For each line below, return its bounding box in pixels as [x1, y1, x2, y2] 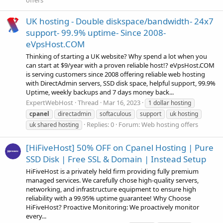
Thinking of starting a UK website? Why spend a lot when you [26, 51, 207, 61]
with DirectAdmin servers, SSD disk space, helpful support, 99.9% [26, 78, 216, 88]
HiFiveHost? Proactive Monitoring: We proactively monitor [26, 202, 199, 212]
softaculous [100, 109, 131, 118]
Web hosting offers [141, 119, 198, 129]
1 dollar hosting [148, 98, 191, 107]
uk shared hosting [29, 120, 79, 129]
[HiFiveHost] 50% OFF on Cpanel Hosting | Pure [26, 142, 214, 154]
